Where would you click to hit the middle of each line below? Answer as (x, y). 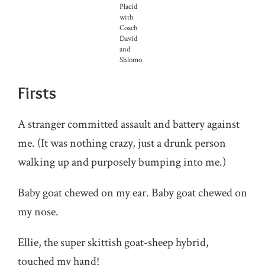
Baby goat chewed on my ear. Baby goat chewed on (132, 193)
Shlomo (131, 60)
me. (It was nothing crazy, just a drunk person (122, 143)
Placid (128, 7)
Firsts (37, 93)
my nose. (38, 212)
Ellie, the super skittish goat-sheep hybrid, (113, 243)
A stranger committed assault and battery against (129, 124)
